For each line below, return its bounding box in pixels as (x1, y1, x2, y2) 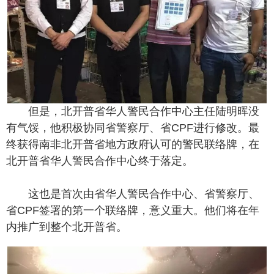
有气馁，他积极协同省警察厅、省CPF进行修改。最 (6, 122, 259, 135)
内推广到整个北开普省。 (6, 221, 127, 234)
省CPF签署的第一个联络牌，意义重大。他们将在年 (6, 204, 259, 217)
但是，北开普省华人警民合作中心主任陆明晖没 (28, 105, 259, 118)
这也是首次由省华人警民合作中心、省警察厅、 (28, 188, 259, 201)
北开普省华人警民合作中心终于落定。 (6, 155, 193, 168)
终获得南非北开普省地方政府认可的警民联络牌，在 (6, 138, 259, 151)
